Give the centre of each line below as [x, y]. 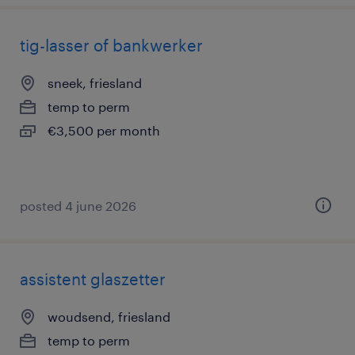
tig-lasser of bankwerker [111, 45]
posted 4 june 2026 [78, 206]
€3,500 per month [104, 130]
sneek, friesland [95, 83]
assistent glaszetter [93, 279]
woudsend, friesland [109, 317]
